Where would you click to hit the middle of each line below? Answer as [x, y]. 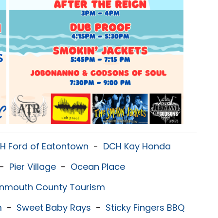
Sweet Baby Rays [54, 208]
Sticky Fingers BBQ [145, 208]
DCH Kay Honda [137, 146]
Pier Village [33, 167]
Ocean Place [98, 167]
